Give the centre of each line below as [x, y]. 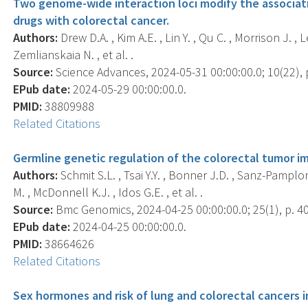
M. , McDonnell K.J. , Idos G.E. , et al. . [108, 192]
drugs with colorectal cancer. [91, 20]
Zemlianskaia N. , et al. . [74, 54]
